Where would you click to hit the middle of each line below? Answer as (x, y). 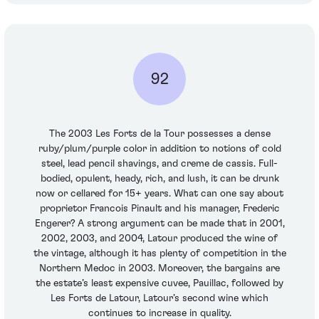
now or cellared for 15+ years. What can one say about (159, 194)
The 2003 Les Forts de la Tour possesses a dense (159, 134)
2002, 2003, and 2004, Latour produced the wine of (159, 239)
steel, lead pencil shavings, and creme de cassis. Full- (159, 164)
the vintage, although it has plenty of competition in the (159, 254)
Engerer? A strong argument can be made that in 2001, (159, 224)
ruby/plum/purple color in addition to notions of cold (159, 149)
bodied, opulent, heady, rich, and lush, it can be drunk (159, 179)
